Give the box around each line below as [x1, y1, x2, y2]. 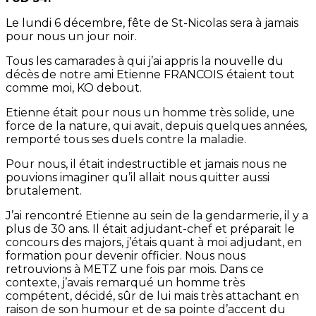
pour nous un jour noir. [6, 30, 137, 44]
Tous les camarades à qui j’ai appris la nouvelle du [6, 54, 284, 68]
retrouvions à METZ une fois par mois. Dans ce [6, 262, 264, 276]
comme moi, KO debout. [6, 81, 142, 95]
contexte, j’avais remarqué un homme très [6, 276, 245, 290]
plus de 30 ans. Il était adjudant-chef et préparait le [6, 222, 295, 236]
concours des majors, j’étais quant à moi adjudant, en [6, 236, 302, 250]
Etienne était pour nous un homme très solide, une [6, 106, 295, 120]
